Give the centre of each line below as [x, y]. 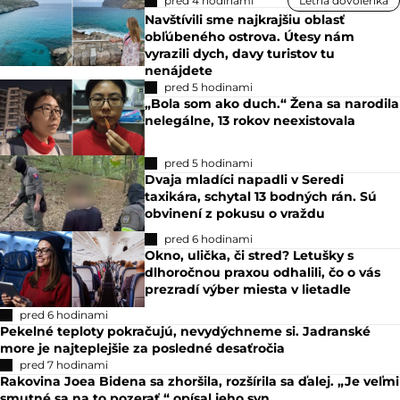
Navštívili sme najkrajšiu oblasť [245, 19]
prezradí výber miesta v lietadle [248, 289]
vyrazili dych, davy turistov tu [240, 53]
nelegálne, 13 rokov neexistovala [250, 120]
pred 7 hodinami [64, 364]
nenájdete [179, 70]
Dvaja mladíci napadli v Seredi [245, 179]
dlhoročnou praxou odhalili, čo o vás [263, 272]
